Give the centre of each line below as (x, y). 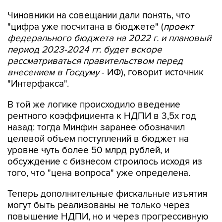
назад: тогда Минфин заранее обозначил (96, 128)
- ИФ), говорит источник (151, 73)
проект (179, 27)
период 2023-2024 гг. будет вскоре (85, 50)
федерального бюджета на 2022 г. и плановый (109, 38)
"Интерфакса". (38, 84)
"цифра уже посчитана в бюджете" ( (85, 27)
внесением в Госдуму (53, 73)
